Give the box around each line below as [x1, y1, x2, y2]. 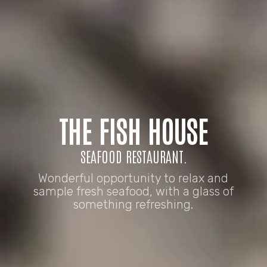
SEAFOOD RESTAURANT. [80, 147, 187, 166]
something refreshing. [73, 197, 194, 212]
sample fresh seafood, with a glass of [33, 184, 234, 199]
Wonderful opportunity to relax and [38, 171, 229, 186]
